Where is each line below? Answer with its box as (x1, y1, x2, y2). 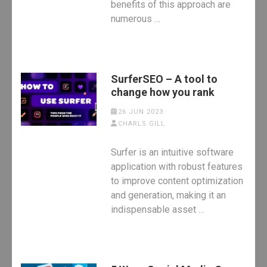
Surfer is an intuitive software (111, 146, 234, 158)
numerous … (111, 13, 161, 24)
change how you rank (111, 85, 215, 98)
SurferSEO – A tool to (111, 72, 218, 85)
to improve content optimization (111, 175, 244, 187)
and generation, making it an (111, 189, 226, 201)
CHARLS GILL (117, 119, 165, 128)
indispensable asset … (111, 203, 205, 215)
